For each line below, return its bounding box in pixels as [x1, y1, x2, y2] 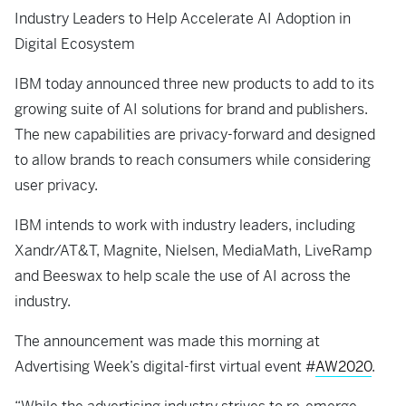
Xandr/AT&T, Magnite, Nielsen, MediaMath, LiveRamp [14, 241, 372, 260]
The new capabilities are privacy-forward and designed [14, 125, 375, 144]
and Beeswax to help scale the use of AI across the [14, 266, 351, 285]
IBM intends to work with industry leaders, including [14, 216, 355, 235]
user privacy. [14, 176, 101, 195]
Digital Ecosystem [14, 34, 135, 53]
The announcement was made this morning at [14, 332, 320, 351]
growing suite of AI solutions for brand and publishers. [14, 100, 368, 119]
